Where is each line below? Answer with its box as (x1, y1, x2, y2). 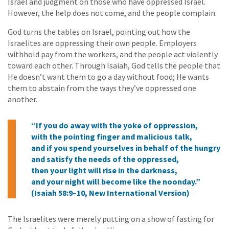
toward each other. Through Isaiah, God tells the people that (8, 60, 220, 71)
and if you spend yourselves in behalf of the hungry (31, 143, 220, 153)
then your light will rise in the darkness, (31, 165, 177, 176)
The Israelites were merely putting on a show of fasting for (8, 214, 214, 224)
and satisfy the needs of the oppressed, (31, 154, 179, 165)
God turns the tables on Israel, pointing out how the (8, 27, 190, 37)
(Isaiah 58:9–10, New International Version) (31, 188, 190, 198)
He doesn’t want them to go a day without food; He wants (8, 72, 209, 82)
